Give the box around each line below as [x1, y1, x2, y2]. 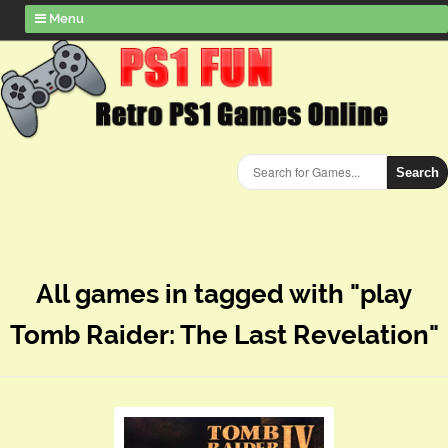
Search [396, 165, 439, 180]
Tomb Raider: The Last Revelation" [9, 320, 439, 350]
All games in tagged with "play [36, 279, 412, 309]
